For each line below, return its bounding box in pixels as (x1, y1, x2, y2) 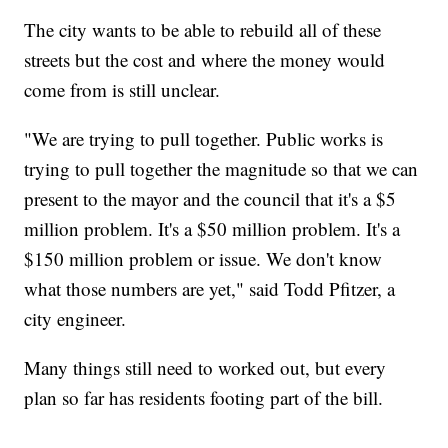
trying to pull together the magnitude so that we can (24, 156, 419, 182)
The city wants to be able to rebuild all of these (24, 17, 382, 43)
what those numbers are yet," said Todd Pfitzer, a (24, 276, 396, 302)
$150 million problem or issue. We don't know (24, 246, 383, 272)
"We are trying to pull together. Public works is (24, 126, 384, 152)
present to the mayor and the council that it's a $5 (24, 186, 397, 212)
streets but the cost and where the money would (24, 47, 386, 73)
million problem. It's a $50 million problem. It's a (24, 216, 401, 242)
